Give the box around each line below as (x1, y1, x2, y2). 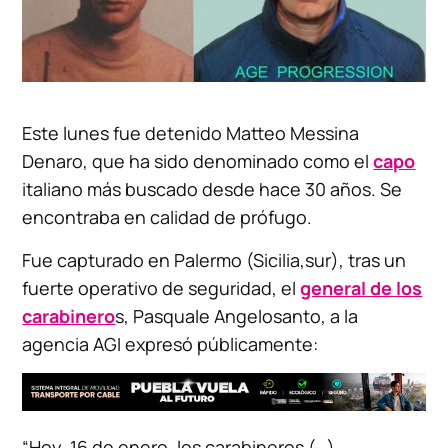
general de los (300, 276, 423, 301)
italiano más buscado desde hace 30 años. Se (22, 177, 403, 202)
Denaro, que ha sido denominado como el (22, 149, 374, 174)
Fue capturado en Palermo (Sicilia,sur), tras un (22, 248, 407, 273)
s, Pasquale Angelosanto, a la (115, 304, 359, 329)
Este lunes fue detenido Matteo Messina (22, 121, 360, 146)
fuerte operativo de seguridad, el (22, 276, 301, 301)
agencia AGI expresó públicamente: (22, 332, 319, 357)
